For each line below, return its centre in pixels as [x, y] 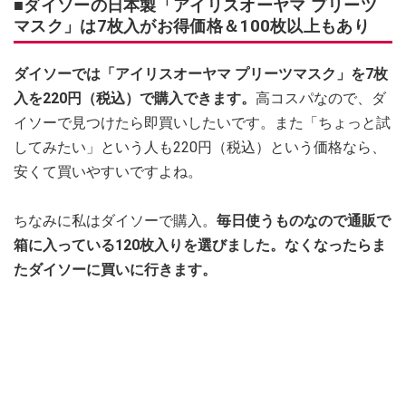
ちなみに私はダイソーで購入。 [115, 220]
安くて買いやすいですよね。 [108, 171]
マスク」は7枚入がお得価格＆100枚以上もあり [192, 25]
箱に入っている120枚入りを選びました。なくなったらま [200, 245]
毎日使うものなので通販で [304, 220]
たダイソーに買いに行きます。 [115, 269]
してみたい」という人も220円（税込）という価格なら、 [200, 147]
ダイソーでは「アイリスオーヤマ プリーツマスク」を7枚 [201, 73]
